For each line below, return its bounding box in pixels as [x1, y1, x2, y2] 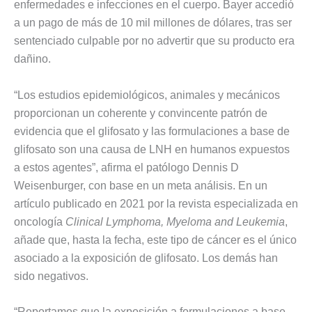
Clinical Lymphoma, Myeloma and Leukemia [65, 215, 285, 228]
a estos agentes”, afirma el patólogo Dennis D [14, 161, 239, 173]
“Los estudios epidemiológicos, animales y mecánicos [14, 88, 280, 101]
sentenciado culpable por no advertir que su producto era [14, 34, 295, 47]
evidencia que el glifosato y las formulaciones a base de [14, 125, 290, 137]
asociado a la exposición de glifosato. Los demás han [14, 251, 278, 264]
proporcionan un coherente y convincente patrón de [14, 107, 267, 119]
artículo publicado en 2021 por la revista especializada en [14, 197, 298, 210]
